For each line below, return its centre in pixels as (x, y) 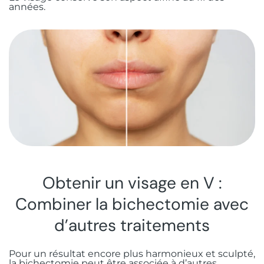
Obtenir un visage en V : (132, 183)
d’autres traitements (132, 226)
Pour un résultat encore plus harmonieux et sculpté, (132, 254)
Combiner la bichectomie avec (132, 204)
